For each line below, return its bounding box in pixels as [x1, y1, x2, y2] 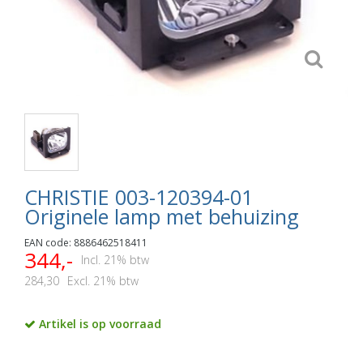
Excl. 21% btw [67, 272, 139, 288]
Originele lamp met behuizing [24, 202, 299, 230]
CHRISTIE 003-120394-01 [24, 182, 253, 211]
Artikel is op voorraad [36, 315, 161, 331]
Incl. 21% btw [81, 251, 149, 267]
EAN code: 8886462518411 [24, 235, 147, 250]
